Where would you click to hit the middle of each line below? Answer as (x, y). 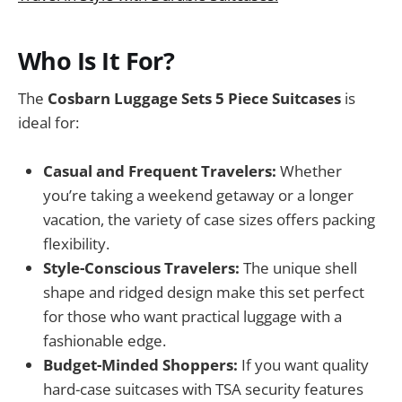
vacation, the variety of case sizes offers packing (209, 220)
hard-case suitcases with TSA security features (203, 389)
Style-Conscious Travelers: (141, 268)
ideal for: (48, 123)
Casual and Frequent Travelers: (160, 171)
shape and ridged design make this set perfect (204, 293)
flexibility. (76, 244)
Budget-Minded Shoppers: (140, 365)
